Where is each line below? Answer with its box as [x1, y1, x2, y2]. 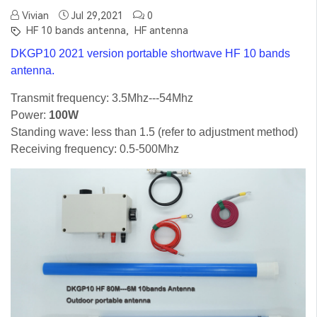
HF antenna [132, 24, 188, 36]
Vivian [19, 9, 49, 21]
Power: [11, 108, 49, 121]
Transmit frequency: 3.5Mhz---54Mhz [11, 91, 196, 104]
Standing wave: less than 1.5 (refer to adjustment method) [11, 125, 298, 138]
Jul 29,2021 [71, 9, 123, 21]
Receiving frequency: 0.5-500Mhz [11, 142, 179, 155]
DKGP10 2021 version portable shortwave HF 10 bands [11, 47, 290, 59]
